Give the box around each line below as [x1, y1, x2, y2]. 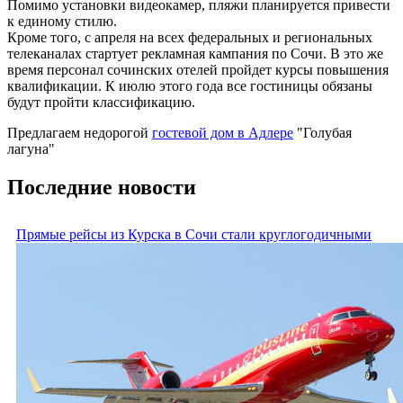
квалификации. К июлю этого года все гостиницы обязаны [7, 78, 372, 94]
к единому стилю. [7, 13, 117, 30]
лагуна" [7, 141, 55, 157]
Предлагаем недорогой [7, 125, 152, 141]
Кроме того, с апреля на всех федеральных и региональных [7, 30, 372, 46]
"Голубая [293, 125, 352, 141]
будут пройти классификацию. [7, 94, 195, 111]
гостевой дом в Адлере [152, 125, 293, 141]
